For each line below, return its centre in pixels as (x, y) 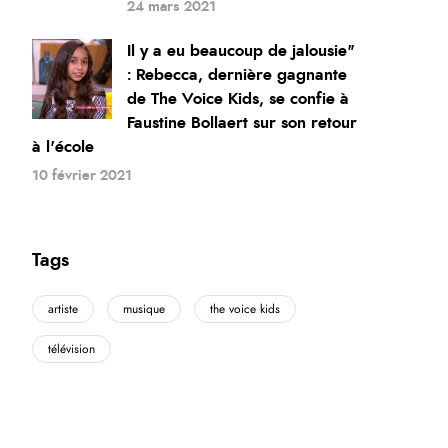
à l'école (63, 147)
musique (144, 309)
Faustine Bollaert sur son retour (242, 123)
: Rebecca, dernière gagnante (237, 75)
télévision (72, 349)
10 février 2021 (82, 176)
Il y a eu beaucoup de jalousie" (241, 51)
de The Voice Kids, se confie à (238, 99)
